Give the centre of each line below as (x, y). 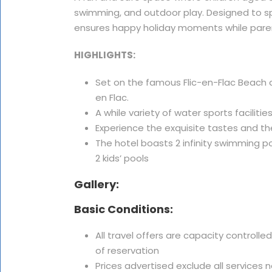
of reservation (127, 250)
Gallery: (97, 184)
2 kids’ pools (122, 158)
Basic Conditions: (124, 209)
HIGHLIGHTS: (105, 55)
